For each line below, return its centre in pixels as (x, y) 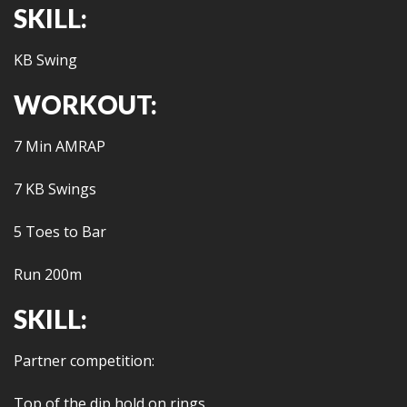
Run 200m (48, 274)
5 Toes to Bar (60, 232)
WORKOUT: (85, 104)
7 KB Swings (55, 189)
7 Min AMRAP (60, 146)
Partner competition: (84, 361)
